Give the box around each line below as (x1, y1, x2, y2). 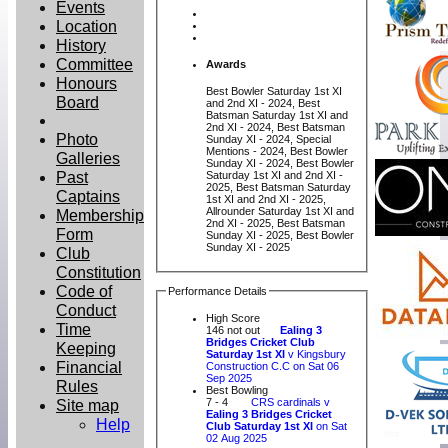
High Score (206, 312, 261, 325)
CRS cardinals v (251, 396, 331, 409)
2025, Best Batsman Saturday (206, 180, 308, 193)
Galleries (56, 149, 120, 167)
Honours (56, 74, 117, 92)
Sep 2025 (206, 372, 253, 385)
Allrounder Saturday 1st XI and (206, 204, 337, 217)
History (56, 36, 106, 54)
